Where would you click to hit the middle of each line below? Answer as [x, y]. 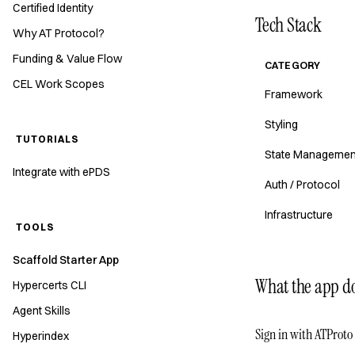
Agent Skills [42, 311]
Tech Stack [288, 25]
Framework [294, 94]
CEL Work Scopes [59, 84]
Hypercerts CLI [50, 285]
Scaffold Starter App [66, 260]
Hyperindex [41, 336]
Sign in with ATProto [304, 334]
